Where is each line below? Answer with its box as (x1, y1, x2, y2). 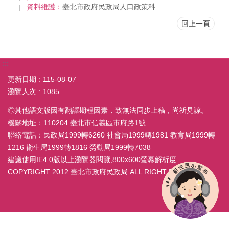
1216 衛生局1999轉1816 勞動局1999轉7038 (8, 143, 151, 151)
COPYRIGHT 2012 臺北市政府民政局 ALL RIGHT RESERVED (8, 167, 207, 176)
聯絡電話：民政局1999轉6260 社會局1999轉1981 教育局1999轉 (8, 130, 215, 139)
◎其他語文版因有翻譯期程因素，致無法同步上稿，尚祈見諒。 (8, 106, 208, 114)
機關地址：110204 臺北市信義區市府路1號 (8, 118, 146, 127)
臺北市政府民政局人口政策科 (62, 3, 155, 11)
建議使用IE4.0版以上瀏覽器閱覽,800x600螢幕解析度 (8, 155, 184, 164)
